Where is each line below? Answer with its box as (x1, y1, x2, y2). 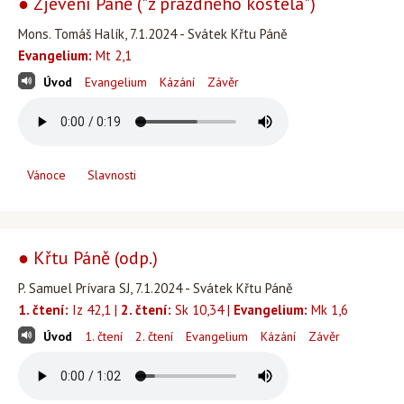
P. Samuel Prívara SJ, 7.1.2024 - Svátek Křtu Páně (18, 280, 293, 297)
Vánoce (27, 167, 66, 183)
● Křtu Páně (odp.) (18, 246, 158, 270)
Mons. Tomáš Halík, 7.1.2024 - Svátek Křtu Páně (18, 25, 288, 42)
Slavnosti (87, 167, 136, 183)
